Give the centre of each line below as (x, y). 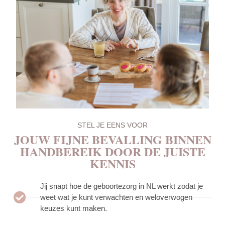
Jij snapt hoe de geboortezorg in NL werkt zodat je (122, 186)
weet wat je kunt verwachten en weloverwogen (117, 197)
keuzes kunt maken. (74, 208)
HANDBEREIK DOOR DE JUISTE (113, 151)
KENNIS (113, 163)
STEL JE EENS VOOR (113, 125)
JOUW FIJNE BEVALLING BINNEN (113, 139)
